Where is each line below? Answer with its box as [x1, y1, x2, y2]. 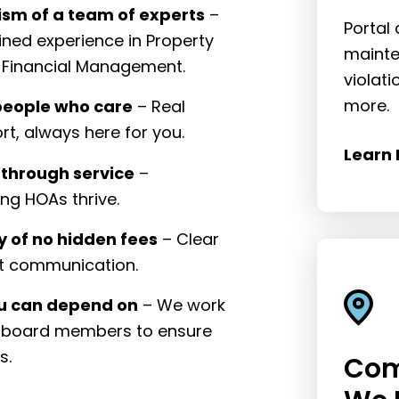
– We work [138, 293, 226, 316]
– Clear [158, 227, 220, 250]
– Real [133, 95, 186, 118]
